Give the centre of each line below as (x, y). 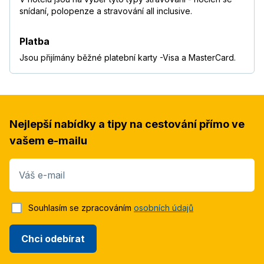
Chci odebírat (53, 238)
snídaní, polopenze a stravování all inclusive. (106, 11)
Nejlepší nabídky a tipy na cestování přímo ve (127, 124)
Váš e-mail (42, 175)
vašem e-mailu (48, 141)
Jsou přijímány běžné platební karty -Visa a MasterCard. (128, 58)
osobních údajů (164, 208)
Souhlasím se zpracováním (81, 208)
